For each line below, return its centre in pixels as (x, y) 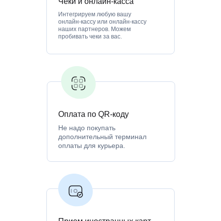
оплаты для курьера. (92, 145)
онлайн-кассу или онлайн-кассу (102, 21)
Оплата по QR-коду (93, 114)
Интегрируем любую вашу (95, 14)
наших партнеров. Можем (94, 29)
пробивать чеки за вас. (90, 36)
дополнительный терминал (102, 136)
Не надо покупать (87, 128)
